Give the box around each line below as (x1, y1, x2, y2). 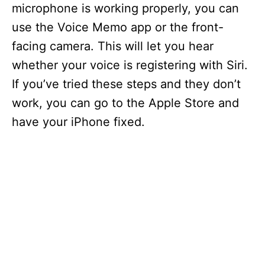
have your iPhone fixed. (12, 115, 145, 129)
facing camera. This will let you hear (12, 39, 214, 53)
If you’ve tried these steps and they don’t (12, 77, 241, 91)
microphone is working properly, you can (12, 1, 239, 15)
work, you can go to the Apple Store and (12, 96, 239, 110)
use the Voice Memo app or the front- (12, 20, 224, 34)
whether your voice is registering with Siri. (12, 58, 248, 72)
